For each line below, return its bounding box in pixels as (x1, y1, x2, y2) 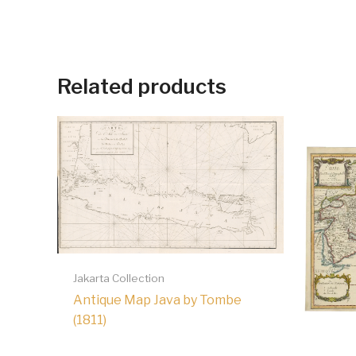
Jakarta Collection (73, 271, 164, 284)
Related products (57, 73, 226, 99)
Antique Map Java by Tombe (73, 292, 242, 308)
